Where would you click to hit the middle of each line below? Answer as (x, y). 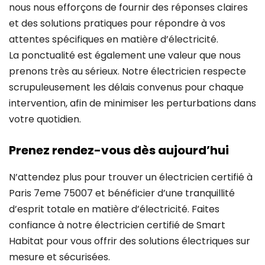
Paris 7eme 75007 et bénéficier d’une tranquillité (122, 193)
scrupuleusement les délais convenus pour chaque (126, 87)
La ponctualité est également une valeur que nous (125, 55)
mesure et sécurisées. (59, 257)
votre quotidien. (45, 119)
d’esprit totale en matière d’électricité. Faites (114, 209)
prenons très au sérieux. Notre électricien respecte (127, 71)
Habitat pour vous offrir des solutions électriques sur (130, 241)
